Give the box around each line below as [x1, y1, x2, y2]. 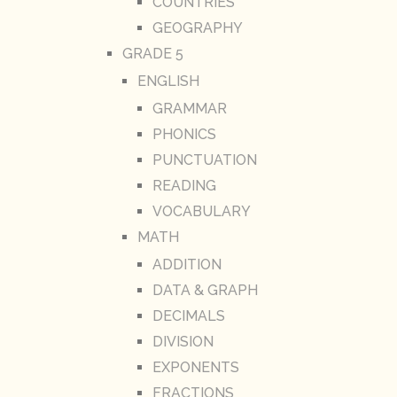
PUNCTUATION [152, 152, 257, 169]
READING [152, 177, 216, 195]
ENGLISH [136, 73, 199, 90]
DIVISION [152, 333, 214, 351]
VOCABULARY [152, 203, 251, 221]
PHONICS [152, 126, 216, 144]
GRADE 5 [121, 45, 183, 63]
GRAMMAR [152, 100, 227, 118]
